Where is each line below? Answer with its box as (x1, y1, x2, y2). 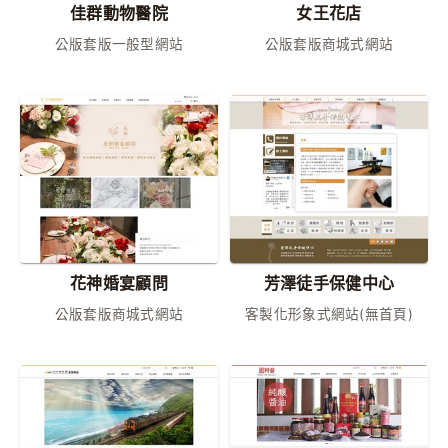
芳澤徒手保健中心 (263, 273, 395, 294)
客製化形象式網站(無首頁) (245, 306, 413, 323)
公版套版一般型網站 (54, 35, 184, 52)
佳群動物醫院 (70, 2, 168, 23)
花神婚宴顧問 (70, 273, 168, 294)
